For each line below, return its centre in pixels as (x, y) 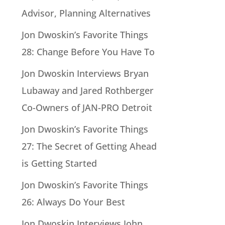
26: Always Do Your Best (73, 202)
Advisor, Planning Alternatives (86, 13)
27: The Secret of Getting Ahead (89, 146)
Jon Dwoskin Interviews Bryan (85, 73)
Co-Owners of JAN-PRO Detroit (87, 107)
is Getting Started (59, 163)
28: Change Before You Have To (88, 51)
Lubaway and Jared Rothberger (87, 90)
